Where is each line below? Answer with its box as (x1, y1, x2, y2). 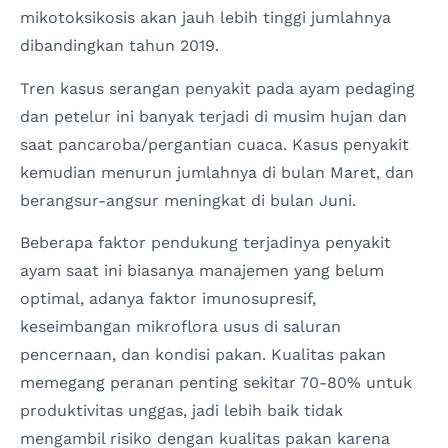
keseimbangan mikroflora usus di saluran (20, 316, 341, 336)
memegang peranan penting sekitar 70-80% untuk (20, 372, 412, 392)
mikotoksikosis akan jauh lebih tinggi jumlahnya (20, 8, 391, 28)
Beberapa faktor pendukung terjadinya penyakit (20, 232, 391, 252)
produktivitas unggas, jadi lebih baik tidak (20, 400, 343, 420)
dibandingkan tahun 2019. (20, 36, 219, 56)
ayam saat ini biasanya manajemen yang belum (20, 260, 384, 280)
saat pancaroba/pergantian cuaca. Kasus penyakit (20, 134, 409, 154)
